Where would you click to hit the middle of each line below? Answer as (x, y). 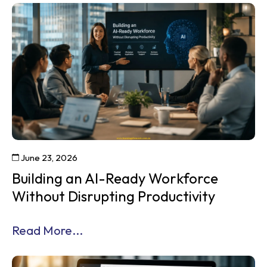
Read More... (47, 230)
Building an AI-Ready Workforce (115, 178)
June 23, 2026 (48, 157)
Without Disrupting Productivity (114, 196)
